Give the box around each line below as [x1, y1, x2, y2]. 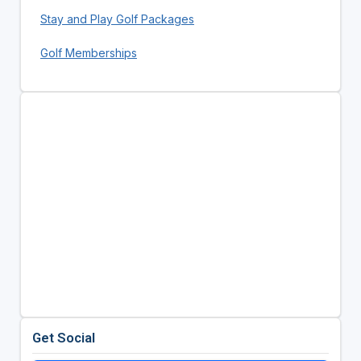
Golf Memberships [39, 45, 137, 60]
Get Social [31, 329, 95, 346]
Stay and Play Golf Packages [39, 11, 194, 26]
